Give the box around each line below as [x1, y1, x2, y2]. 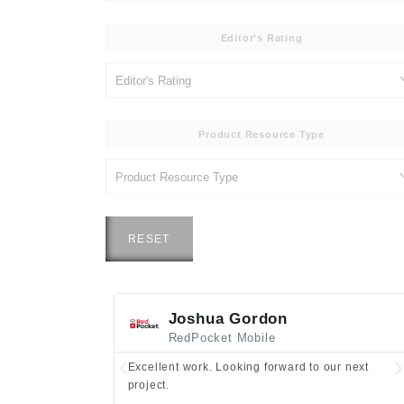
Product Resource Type [198, 129, 326, 140]
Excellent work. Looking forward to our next [127, 361, 370, 373]
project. [127, 379, 170, 391]
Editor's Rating [220, 32, 303, 43]
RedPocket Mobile [168, 332, 276, 344]
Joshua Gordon [168, 310, 289, 327]
